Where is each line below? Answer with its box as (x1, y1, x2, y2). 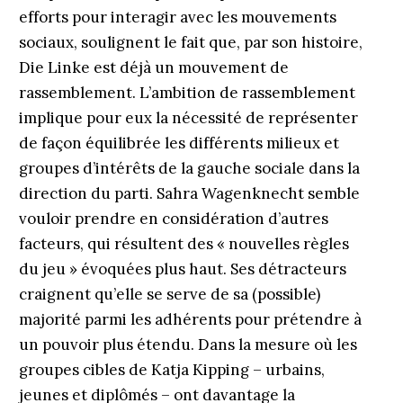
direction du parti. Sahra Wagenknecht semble (18, 184, 360, 203)
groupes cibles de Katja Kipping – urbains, (18, 360, 325, 380)
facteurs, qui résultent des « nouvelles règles (18, 234, 349, 254)
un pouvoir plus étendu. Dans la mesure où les (18, 335, 357, 354)
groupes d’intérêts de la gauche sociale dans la (18, 158, 360, 178)
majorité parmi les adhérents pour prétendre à (18, 309, 362, 329)
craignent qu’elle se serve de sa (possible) (18, 284, 320, 304)
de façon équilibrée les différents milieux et (18, 133, 339, 153)
